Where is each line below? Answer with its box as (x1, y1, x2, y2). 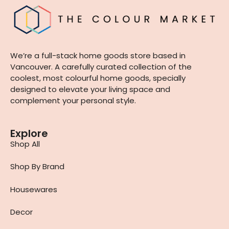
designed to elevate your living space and (10, 84, 170, 95)
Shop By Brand (10, 161, 64, 172)
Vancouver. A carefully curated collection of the (10, 61, 192, 73)
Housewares (10, 184, 57, 195)
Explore (10, 126, 48, 141)
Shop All (10, 138, 40, 149)
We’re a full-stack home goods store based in (10, 50, 186, 61)
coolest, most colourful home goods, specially (10, 73, 186, 84)
